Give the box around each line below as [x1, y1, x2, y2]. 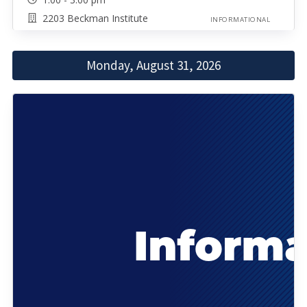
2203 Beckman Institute [42, 11, 148, 25]
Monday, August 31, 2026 [86, 57, 221, 74]
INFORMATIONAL [210, 14, 270, 24]
